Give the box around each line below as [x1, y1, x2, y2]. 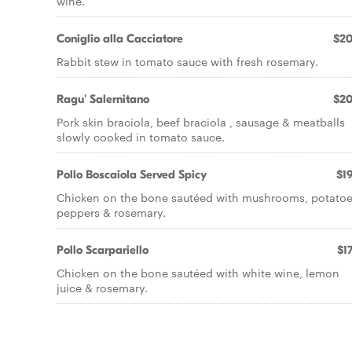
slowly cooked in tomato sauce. [57, 129, 225, 145]
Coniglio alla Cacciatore [57, 31, 183, 46]
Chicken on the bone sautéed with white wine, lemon [57, 265, 339, 280]
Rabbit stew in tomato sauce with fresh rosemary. [57, 53, 318, 69]
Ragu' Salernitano [57, 92, 149, 106]
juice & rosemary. [57, 280, 148, 295]
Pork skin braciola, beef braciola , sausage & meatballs [57, 114, 345, 130]
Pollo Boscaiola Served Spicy [57, 167, 207, 181]
